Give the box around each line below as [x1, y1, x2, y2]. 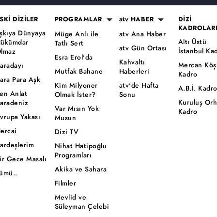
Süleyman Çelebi [54, 201, 109, 211]
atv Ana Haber [119, 29, 166, 39]
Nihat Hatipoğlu [54, 140, 107, 151]
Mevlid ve [54, 192, 87, 202]
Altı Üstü [178, 36, 207, 46]
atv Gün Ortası [119, 43, 167, 53]
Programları [54, 150, 92, 160]
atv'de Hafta [119, 80, 159, 90]
